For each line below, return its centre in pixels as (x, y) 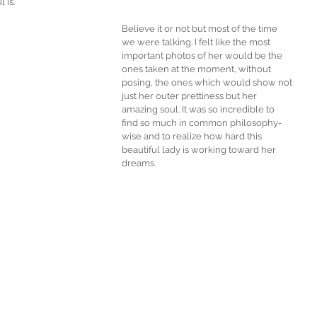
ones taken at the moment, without (197, 69)
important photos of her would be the (203, 56)
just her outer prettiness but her (190, 96)
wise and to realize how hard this (193, 137)
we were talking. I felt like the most (197, 42)
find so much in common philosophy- (202, 123)
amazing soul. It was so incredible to (199, 110)
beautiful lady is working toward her (200, 150)
